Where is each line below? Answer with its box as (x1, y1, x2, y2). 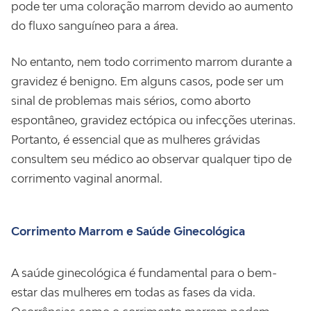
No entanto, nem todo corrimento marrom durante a (11, 55, 292, 69)
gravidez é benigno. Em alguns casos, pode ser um (11, 74, 284, 88)
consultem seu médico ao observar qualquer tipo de (11, 152, 292, 166)
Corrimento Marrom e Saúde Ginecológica (11, 224, 245, 238)
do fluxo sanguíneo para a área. (11, 19, 178, 33)
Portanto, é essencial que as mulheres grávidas (11, 133, 260, 146)
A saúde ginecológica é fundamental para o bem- (11, 266, 277, 280)
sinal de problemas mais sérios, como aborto (11, 94, 251, 108)
